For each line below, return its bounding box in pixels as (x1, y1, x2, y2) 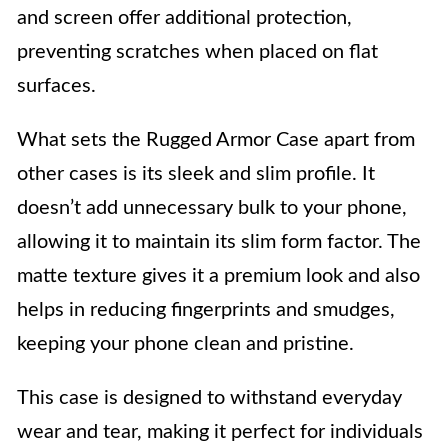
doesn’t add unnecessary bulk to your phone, (17, 197, 407, 218)
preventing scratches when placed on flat (17, 41, 378, 62)
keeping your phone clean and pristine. (17, 333, 354, 354)
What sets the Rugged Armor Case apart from (17, 129, 415, 150)
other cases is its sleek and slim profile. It (17, 163, 375, 184)
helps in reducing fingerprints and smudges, (17, 299, 395, 320)
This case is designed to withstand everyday (17, 387, 402, 408)
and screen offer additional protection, (17, 7, 352, 28)
